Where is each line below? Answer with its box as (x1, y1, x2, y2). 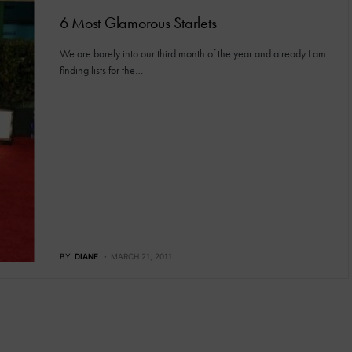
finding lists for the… (59, 64, 143, 77)
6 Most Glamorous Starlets (59, 13, 217, 32)
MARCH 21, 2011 (110, 251, 172, 262)
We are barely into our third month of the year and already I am (59, 47, 326, 60)
